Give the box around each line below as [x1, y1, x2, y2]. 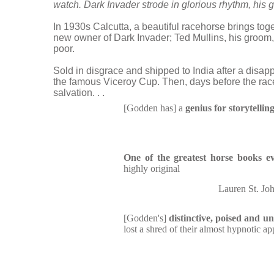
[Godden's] [124, 213, 169, 223]
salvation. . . [53, 87, 105, 98]
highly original [124, 163, 180, 174]
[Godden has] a [124, 103, 185, 113]
